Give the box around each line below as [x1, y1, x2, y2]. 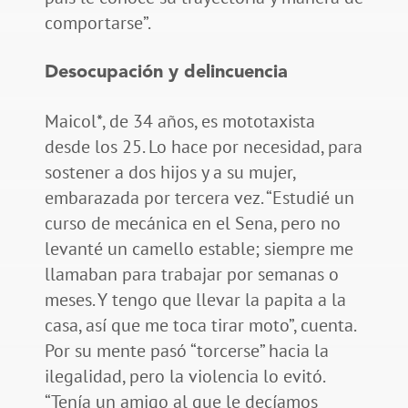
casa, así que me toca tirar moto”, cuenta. [44, 313, 355, 338]
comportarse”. [44, 11, 151, 36]
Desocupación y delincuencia [44, 64, 288, 83]
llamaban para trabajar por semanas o [44, 262, 339, 287]
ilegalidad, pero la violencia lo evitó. [44, 364, 324, 389]
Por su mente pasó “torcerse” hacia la [44, 339, 329, 363]
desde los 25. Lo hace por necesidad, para [44, 135, 362, 159]
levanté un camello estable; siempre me [44, 237, 353, 261]
